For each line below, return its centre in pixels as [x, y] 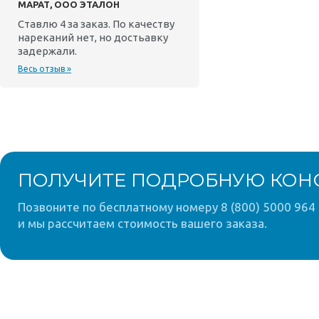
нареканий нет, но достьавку [93, 37]
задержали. [47, 51]
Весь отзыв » [45, 69]
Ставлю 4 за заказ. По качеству [96, 24]
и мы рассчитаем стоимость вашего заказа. [142, 223]
